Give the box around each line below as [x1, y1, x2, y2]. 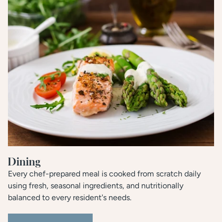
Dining [8, 155, 41, 168]
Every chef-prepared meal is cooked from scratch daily [8, 168, 201, 178]
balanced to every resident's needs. [8, 192, 131, 202]
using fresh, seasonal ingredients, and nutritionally [8, 180, 183, 190]
